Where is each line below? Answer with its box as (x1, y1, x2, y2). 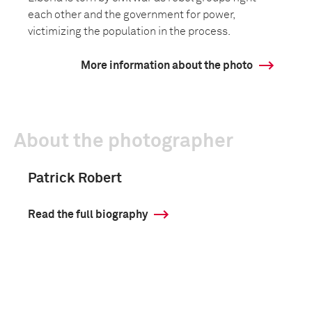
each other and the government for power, (28, 9, 235, 20)
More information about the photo (81, 60, 253, 71)
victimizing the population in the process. (28, 26, 231, 37)
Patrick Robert (28, 171, 122, 185)
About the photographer (14, 132, 233, 151)
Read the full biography (28, 209, 148, 220)
